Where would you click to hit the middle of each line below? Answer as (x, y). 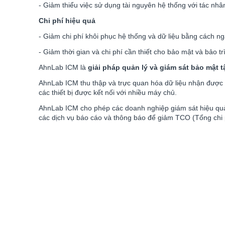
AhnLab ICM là (63, 67)
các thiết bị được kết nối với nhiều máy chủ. (108, 92)
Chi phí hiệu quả (67, 21)
